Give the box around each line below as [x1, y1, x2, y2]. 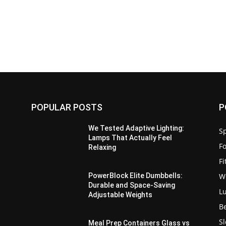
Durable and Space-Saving [88, 181, 176, 190]
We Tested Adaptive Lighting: [88, 124, 185, 133]
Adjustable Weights [88, 191, 153, 199]
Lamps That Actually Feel [88, 134, 173, 142]
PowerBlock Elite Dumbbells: [88, 172, 183, 180]
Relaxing [88, 143, 117, 152]
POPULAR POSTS [31, 102, 102, 113]
